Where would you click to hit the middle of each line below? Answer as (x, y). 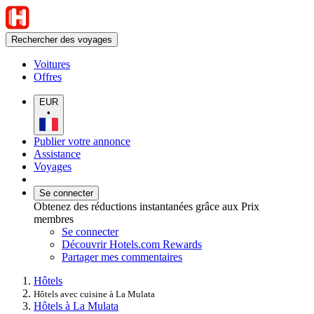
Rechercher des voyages (62, 40)
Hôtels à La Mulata (76, 306)
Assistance (57, 153)
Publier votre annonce (82, 141)
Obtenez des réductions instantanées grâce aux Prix (146, 206)
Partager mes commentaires (122, 257)
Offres (48, 77)
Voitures (52, 64)
